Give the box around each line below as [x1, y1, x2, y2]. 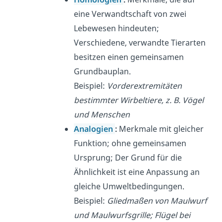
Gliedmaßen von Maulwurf [107, 195, 208, 207]
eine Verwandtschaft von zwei [74, 8, 187, 20]
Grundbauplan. [74, 66, 131, 77]
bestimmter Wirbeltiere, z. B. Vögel [74, 95, 204, 106]
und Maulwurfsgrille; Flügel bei [74, 210, 191, 221]
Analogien [74, 123, 115, 135]
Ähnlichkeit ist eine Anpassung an [74, 166, 200, 178]
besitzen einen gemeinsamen [74, 52, 184, 63]
